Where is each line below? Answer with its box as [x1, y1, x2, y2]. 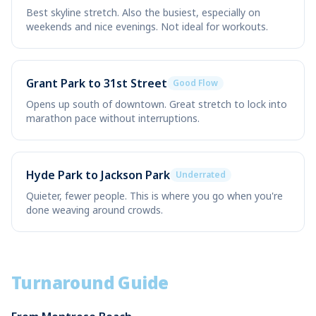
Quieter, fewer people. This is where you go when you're [26, 189, 283, 202]
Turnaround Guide [11, 271, 169, 294]
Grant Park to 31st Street [26, 75, 167, 91]
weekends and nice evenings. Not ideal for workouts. [26, 20, 268, 33]
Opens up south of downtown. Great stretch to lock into [26, 97, 287, 111]
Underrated [176, 169, 226, 181]
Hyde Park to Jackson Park [26, 167, 170, 183]
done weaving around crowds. [26, 203, 163, 217]
